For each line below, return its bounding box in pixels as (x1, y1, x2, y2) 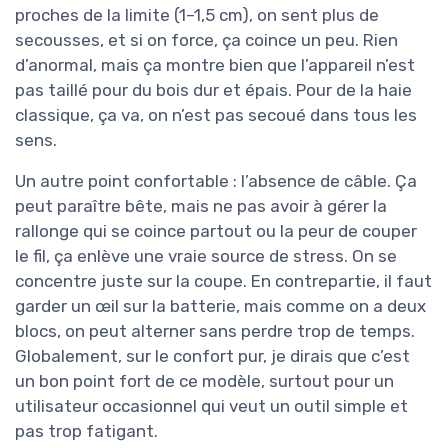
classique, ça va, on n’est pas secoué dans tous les (15, 105, 417, 126)
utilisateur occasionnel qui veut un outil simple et (15, 396, 408, 417)
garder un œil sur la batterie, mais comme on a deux (15, 296, 426, 317)
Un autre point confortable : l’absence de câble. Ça (15, 171, 417, 192)
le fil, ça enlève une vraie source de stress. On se (15, 246, 397, 267)
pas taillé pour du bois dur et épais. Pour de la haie (15, 80, 412, 101)
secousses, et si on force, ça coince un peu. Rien (15, 30, 398, 51)
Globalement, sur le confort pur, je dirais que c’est (15, 346, 410, 367)
